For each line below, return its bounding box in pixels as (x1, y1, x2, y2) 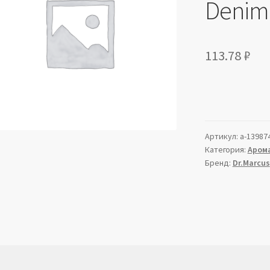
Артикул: (204, 131, 240, 142)
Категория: (204, 144, 248, 155)
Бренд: (204, 157, 233, 169)
